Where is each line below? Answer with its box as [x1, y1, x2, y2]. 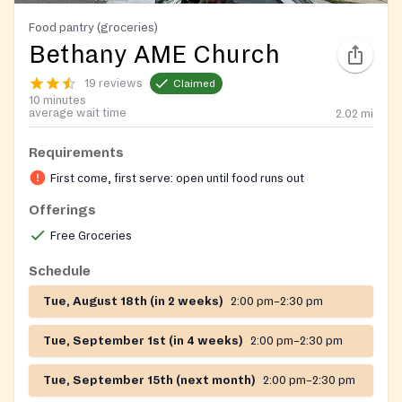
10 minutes [29, 94, 86, 108]
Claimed [173, 77, 215, 90]
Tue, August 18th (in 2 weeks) [43, 295, 223, 309]
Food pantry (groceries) [29, 21, 158, 35]
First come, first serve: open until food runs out [50, 172, 304, 186]
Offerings [29, 203, 96, 218]
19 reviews [84, 77, 143, 91]
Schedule [29, 264, 91, 279]
